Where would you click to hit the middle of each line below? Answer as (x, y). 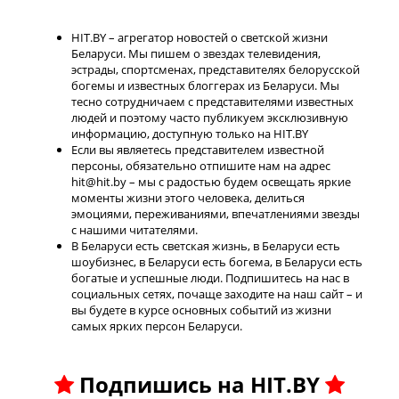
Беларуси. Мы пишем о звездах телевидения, (196, 53)
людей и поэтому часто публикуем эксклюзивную (210, 117)
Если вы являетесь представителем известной (198, 149)
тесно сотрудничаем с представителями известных (212, 101)
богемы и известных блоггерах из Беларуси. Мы (205, 85)
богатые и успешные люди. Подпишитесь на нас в (210, 277)
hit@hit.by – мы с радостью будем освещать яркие (211, 181)
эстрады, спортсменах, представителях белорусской (216, 69)
